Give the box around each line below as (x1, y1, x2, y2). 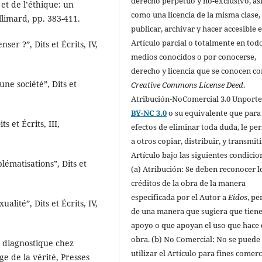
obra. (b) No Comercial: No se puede (131, 233, 261, 244)
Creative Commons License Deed (131, 79, 244, 90)
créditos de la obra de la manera (131, 177, 246, 188)
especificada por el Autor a (131, 191, 229, 202)
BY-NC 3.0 (131, 107, 167, 118)
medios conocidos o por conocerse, (131, 51, 257, 62)
